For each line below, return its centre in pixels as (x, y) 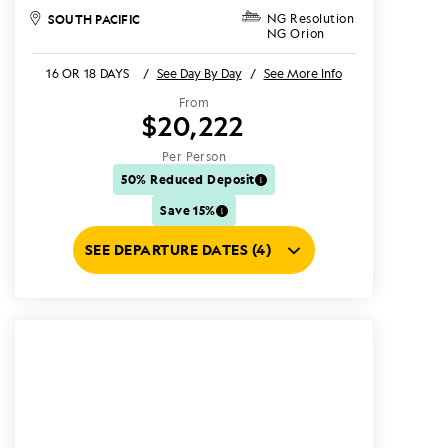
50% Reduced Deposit (188, 179)
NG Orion (295, 33)
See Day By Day (199, 73)
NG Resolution (310, 18)
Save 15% (188, 210)
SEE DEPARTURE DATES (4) (178, 249)
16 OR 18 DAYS (88, 73)
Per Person (194, 156)
